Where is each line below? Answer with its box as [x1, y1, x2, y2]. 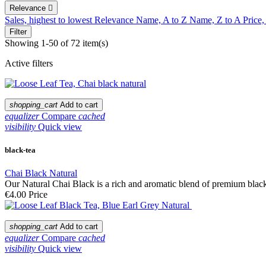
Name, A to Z [136, 14, 189, 25]
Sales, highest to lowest [5, 14, 94, 25]
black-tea [5, 145, 36, 154]
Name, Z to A [189, 14, 243, 25]
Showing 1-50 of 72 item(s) [5, 37, 108, 48]
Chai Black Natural [5, 167, 77, 178]
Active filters [5, 58, 53, 68]
